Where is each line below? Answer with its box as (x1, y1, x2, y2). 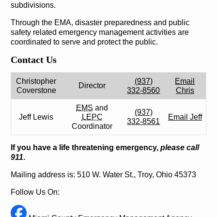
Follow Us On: (10, 188, 60, 197)
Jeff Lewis (19, 113, 54, 122)
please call (160, 143, 199, 152)
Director (78, 81, 106, 90)
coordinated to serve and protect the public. (10, 37, 158, 46)
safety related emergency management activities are (10, 28, 189, 36)
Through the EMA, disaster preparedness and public (10, 18, 189, 27)
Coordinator (72, 122, 113, 131)
